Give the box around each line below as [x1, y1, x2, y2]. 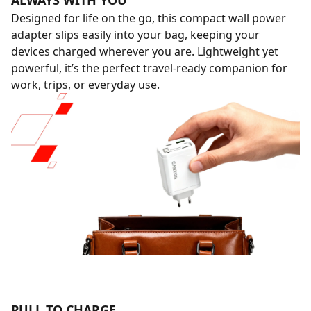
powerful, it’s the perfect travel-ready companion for [11, 60, 287, 76]
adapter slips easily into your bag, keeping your [11, 27, 260, 42]
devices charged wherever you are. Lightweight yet [11, 44, 278, 59]
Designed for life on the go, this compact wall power [11, 10, 286, 26]
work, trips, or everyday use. [11, 77, 160, 92]
